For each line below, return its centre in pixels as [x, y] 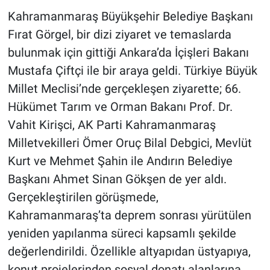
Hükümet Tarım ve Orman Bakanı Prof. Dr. [120, 107]
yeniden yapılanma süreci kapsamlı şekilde [122, 234]
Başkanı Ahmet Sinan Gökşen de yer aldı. [117, 179]
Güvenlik [54, 59]
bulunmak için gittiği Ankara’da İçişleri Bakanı [128, 53]
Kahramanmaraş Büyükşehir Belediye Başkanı [130, 17]
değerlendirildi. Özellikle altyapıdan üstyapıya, [129, 252]
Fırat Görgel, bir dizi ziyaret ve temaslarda [119, 35]
